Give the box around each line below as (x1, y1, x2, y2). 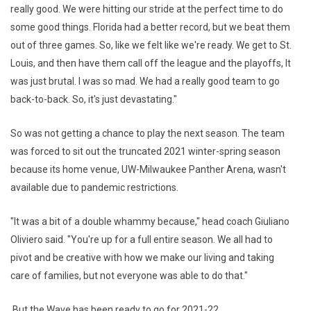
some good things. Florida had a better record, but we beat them (10, 22, 290, 33)
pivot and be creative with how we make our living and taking (10, 252, 274, 264)
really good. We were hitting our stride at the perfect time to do (10, 3, 283, 15)
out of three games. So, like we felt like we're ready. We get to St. (10, 40, 292, 51)
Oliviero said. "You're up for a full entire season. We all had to (10, 234, 273, 246)
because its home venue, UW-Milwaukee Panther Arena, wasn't (10, 164, 286, 176)
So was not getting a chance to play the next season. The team (10, 128, 285, 140)
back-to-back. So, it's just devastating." (10, 94, 177, 106)
